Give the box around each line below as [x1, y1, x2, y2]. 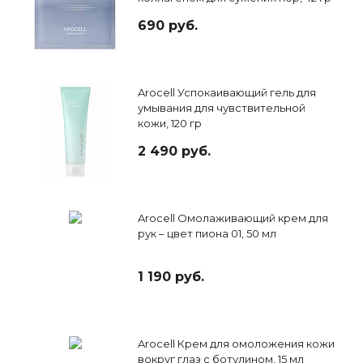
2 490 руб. [138, 143, 211, 160]
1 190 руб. [138, 269, 204, 285]
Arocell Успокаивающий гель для [138, 86, 316, 100]
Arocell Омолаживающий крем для [138, 211, 328, 225]
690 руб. [138, 18, 198, 34]
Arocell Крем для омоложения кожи [138, 337, 335, 351]
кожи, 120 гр [138, 117, 202, 130]
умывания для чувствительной [138, 101, 305, 115]
